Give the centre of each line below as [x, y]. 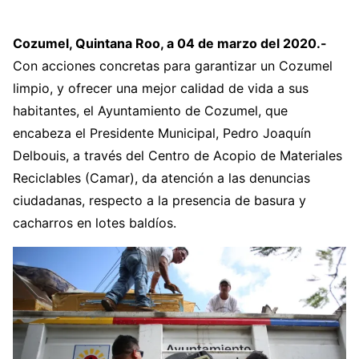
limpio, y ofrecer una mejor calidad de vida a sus [161, 88]
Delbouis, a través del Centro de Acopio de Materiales [177, 155]
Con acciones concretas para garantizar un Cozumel [173, 66]
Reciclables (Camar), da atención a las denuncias [161, 178]
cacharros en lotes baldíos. [95, 223]
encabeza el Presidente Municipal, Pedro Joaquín [162, 133]
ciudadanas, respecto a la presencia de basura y [159, 200]
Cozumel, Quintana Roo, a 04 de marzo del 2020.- [170, 43]
